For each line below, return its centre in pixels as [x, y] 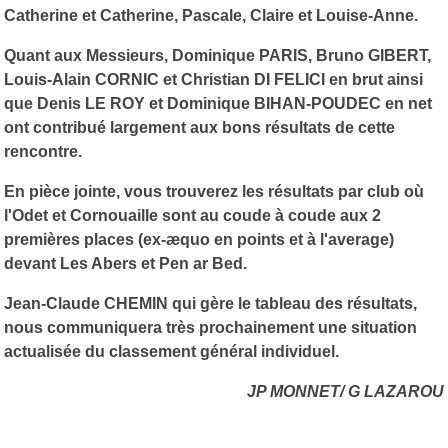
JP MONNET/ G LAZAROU [345, 391]
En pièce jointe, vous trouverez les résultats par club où [214, 191]
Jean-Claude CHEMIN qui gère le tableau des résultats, [210, 303]
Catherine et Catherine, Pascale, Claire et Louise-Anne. [211, 15]
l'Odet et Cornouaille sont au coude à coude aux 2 [192, 215]
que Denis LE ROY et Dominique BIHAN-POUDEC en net [218, 103]
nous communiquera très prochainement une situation [210, 327]
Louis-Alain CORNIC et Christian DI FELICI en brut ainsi [213, 79]
